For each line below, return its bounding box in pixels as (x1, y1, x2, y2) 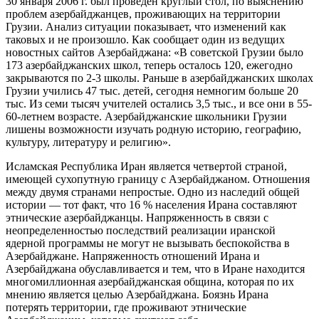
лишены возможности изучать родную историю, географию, (6, 122, 301, 135)
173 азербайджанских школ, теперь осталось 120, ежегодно (6, 58, 293, 71)
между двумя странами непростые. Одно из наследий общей (6, 185, 300, 198)
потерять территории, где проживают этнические (6, 300, 246, 313)
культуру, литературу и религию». (6, 135, 171, 148)
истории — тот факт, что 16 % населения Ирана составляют (6, 198, 297, 211)
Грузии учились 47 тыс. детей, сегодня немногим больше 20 (6, 84, 298, 97)
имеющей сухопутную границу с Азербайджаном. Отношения (6, 172, 310, 185)
